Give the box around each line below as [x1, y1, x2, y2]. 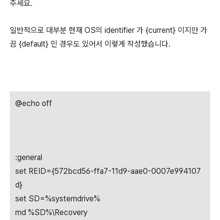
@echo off [15, 99, 52, 108]
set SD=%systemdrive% [15, 194, 100, 203]
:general [15, 153, 42, 162]
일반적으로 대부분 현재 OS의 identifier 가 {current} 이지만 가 [10, 26, 207, 35]
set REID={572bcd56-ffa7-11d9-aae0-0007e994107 [15, 166, 201, 176]
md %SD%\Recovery [15, 208, 87, 217]
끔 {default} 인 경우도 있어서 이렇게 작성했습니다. [10, 39, 170, 49]
